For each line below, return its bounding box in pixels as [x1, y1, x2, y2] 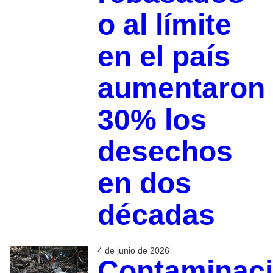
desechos [97, 135, 233, 168]
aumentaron [97, 71, 265, 104]
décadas [97, 198, 215, 231]
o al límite [97, 8, 232, 41]
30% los [97, 103, 207, 136]
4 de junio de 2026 [97, 245, 169, 255]
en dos [97, 166, 191, 199]
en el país [97, 40, 230, 73]
